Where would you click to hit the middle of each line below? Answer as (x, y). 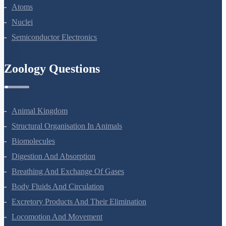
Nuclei (22, 35)
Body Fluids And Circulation (58, 200)
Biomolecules (33, 154)
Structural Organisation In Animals (67, 139)
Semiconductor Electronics (54, 50)
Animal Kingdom (40, 124)
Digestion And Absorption (53, 169)
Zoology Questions (52, 82)
